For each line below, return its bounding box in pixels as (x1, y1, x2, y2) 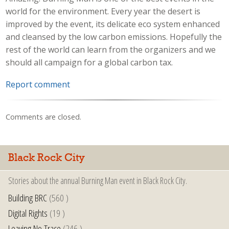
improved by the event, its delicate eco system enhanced (6, 18, 220, 30)
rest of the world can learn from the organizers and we (6, 43, 216, 55)
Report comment (6, 78, 71, 90)
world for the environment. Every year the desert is (6, 5, 201, 17)
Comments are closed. (6, 112, 82, 122)
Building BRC (8, 190, 47, 204)
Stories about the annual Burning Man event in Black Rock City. (8, 174, 187, 187)
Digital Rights (8, 205, 48, 220)
